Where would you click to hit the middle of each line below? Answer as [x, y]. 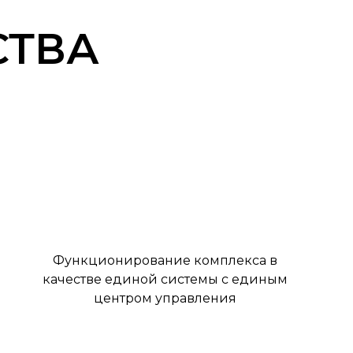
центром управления [165, 298]
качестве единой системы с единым [165, 279]
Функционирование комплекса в [165, 260]
